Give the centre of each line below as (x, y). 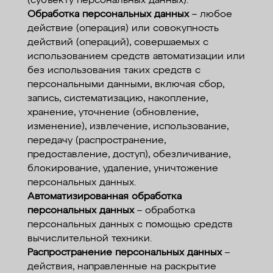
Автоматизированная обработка (104, 197)
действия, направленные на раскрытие (122, 267)
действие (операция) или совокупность (123, 29)
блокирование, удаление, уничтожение (122, 169)
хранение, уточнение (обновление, (112, 113)
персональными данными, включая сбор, (126, 85)
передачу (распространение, (96, 141)
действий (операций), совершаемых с (118, 43)
